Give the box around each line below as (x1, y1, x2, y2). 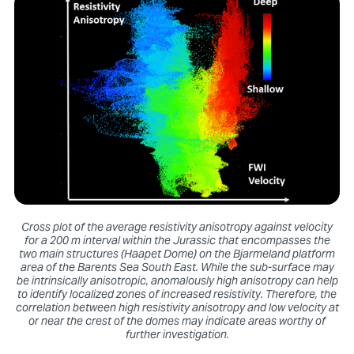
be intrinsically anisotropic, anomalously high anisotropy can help (16, 269, 338, 294)
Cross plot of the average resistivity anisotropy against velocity (21, 216, 333, 240)
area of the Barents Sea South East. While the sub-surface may (20, 256, 334, 281)
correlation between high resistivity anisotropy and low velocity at (15, 296, 339, 321)
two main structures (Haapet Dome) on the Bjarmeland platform (19, 243, 335, 267)
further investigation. (125, 323, 229, 348)
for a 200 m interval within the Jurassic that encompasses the (24, 229, 330, 254)
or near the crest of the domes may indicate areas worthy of (28, 310, 326, 334)
